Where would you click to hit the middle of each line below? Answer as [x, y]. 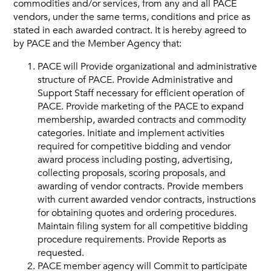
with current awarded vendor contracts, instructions [147, 200]
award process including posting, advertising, [135, 160]
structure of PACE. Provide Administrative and [135, 80]
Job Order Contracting [62, 62]
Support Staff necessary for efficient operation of [141, 93]
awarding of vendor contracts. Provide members [141, 186]
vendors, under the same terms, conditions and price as [132, 17]
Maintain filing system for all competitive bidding [143, 226]
